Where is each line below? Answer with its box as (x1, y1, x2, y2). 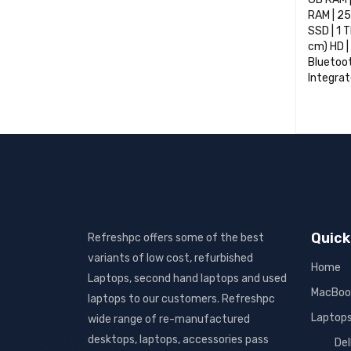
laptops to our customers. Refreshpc (88, 292, 275, 306)
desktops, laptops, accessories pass (88, 333, 269, 346)
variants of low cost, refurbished (88, 251, 253, 265)
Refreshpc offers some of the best (88, 231, 264, 244)
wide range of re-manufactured (88, 313, 250, 326)
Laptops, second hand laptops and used (88, 272, 287, 285)
